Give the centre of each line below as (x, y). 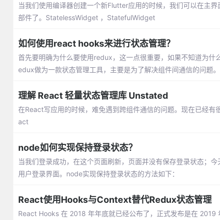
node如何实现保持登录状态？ (77, 148)
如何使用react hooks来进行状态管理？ (96, 43)
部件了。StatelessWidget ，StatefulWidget (86, 17)
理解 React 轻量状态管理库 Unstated (93, 96)
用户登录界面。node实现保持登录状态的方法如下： (98, 174)
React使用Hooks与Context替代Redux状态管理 (115, 200)
